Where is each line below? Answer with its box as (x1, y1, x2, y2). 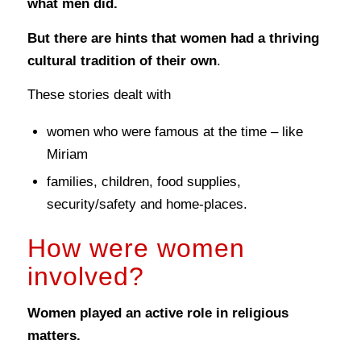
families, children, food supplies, (46, 173, 241, 189)
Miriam (46, 146, 88, 162)
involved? (27, 261, 144, 291)
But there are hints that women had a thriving (27, 30, 319, 46)
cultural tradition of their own (27, 52, 217, 68)
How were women (27, 233, 245, 263)
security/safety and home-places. (46, 196, 247, 212)
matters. (27, 327, 81, 343)
